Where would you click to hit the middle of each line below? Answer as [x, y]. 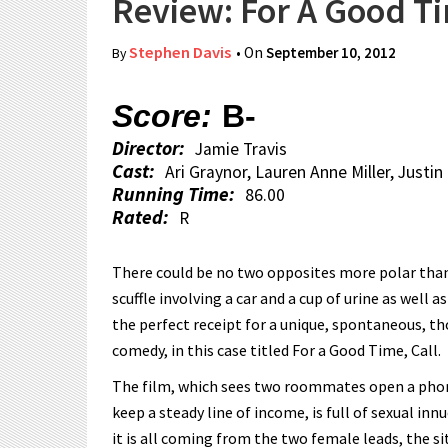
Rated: [140, 217]
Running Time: [173, 194]
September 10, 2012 [331, 52]
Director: [148, 148]
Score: [162, 116]
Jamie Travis [241, 149]
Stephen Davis [180, 52]
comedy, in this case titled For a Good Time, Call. [276, 350]
